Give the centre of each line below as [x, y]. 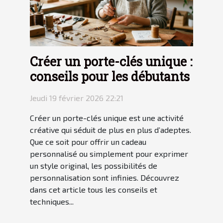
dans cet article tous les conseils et [94, 189]
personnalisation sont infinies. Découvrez [105, 177]
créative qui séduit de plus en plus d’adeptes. [111, 129]
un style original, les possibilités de [94, 165]
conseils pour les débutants [110, 76]
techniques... [52, 201]
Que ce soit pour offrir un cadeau [88, 141]
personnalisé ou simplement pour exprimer [109, 153]
